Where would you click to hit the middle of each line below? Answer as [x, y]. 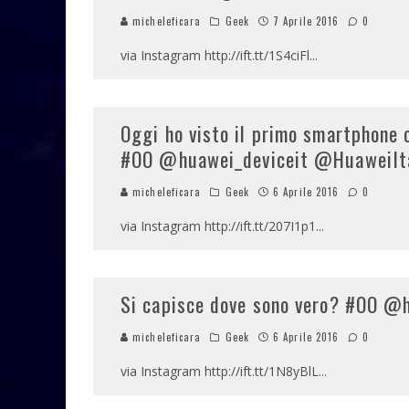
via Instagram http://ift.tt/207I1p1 [218, 226]
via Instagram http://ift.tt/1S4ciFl [215, 55]
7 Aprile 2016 [306, 21]
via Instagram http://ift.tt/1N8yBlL [220, 371]
